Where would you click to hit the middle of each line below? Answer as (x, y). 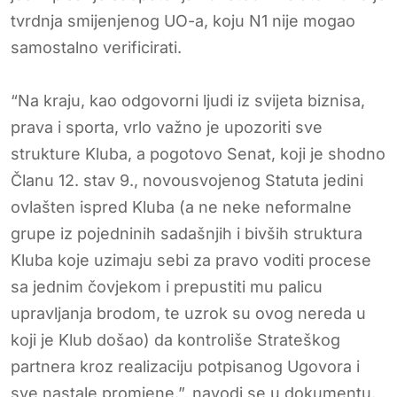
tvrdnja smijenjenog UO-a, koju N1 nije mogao (183, 20)
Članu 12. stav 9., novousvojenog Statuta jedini (187, 180)
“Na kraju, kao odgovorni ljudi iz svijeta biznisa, (188, 100)
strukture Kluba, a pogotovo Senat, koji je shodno (198, 153)
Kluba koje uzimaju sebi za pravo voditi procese (191, 260)
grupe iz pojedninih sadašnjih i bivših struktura (187, 233)
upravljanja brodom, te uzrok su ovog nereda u (188, 313)
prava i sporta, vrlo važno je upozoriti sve (167, 127)
